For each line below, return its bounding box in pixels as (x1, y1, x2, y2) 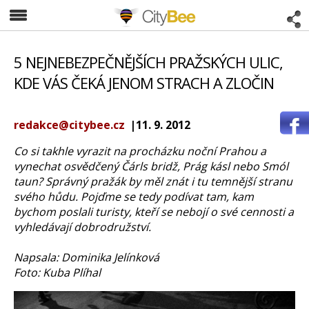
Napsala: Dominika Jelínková (14, 250, 159, 265)
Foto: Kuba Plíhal (14, 265, 101, 280)
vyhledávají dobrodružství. (14, 219, 151, 235)
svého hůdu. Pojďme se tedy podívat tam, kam (14, 189, 254, 204)
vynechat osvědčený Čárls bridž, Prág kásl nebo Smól (14, 159, 288, 174)
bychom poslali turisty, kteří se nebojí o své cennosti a (14, 204, 294, 219)
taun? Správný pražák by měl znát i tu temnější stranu (14, 174, 292, 189)
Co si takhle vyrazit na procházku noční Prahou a (14, 143, 266, 159)
